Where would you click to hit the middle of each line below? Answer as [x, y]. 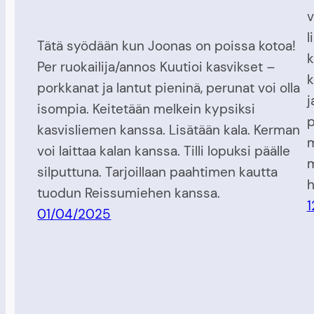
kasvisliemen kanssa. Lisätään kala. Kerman [169, 130]
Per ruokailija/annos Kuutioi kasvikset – [157, 67]
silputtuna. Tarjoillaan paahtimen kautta [158, 172]
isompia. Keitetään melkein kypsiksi [146, 109]
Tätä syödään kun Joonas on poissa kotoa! [167, 46]
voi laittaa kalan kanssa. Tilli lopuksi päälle [164, 151]
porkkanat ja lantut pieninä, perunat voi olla [169, 88]
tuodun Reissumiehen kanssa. [129, 193]
